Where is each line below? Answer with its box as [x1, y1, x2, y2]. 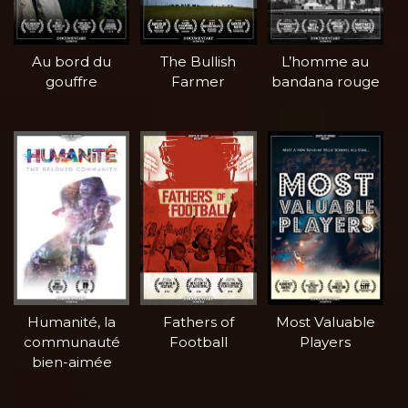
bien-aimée [31, 353, 112, 372]
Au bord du [32, 53, 112, 71]
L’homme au [281, 53, 370, 71]
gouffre [46, 73, 98, 91]
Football [168, 333, 228, 352]
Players [300, 333, 352, 352]
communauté [23, 333, 120, 352]
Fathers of [162, 313, 234, 331]
